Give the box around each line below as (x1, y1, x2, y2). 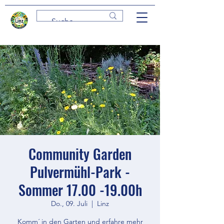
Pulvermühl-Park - (30, 161, 130, 182)
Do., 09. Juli (51, 199, 87, 208)
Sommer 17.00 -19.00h (18, 179, 142, 200)
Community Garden (28, 143, 131, 164)
